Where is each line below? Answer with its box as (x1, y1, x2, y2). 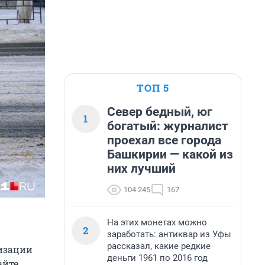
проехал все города (107, 133, 221, 147)
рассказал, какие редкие (107, 241, 211, 251)
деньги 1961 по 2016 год (107, 253, 208, 263)
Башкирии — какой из (107, 147, 233, 161)
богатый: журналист (107, 119, 228, 133)
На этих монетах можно (107, 217, 207, 228)
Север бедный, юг (107, 105, 212, 119)
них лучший (107, 161, 176, 176)
